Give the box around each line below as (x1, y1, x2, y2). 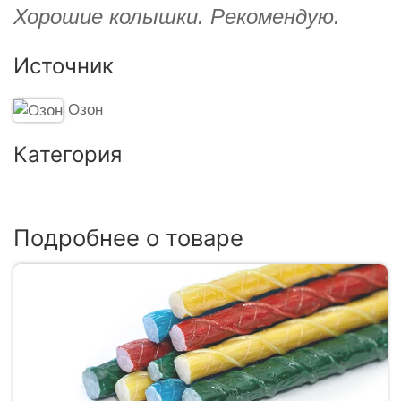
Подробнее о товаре (13, 223, 243, 252)
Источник (13, 52, 114, 79)
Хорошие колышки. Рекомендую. (13, 4, 340, 29)
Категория (13, 141, 122, 167)
